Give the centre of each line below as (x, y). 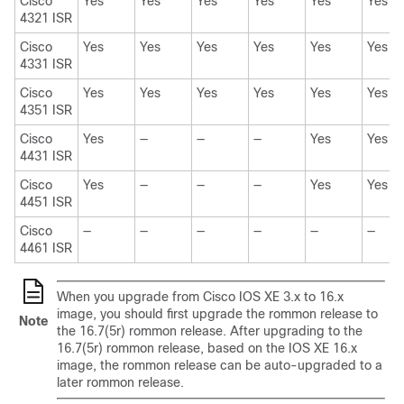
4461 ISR (46, 248)
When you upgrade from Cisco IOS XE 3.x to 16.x (200, 297)
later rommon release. (120, 382)
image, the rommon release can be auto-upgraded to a (220, 365)
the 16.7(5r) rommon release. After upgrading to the (210, 331)
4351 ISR (46, 110)
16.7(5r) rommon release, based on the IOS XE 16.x (207, 348)
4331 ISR (46, 64)
